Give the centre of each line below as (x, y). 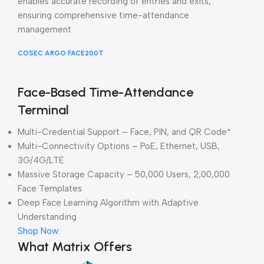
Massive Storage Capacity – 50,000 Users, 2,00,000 (124, 175)
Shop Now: (39, 231)
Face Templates (50, 189)
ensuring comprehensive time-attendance (103, 16)
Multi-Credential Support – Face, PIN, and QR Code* (124, 132)
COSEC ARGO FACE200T (61, 53)
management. (45, 30)
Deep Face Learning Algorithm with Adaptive (108, 203)
